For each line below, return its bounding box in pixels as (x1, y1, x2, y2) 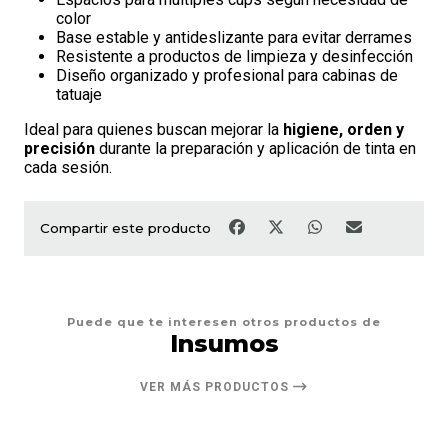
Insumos (169, 328, 279, 358)
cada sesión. (24, 158, 112, 178)
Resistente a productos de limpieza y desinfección (56, 47, 413, 67)
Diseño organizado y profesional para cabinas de (56, 66, 398, 86)
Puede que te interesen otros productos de (67, 314, 381, 329)
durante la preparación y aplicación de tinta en (95, 139, 416, 159)
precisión (24, 139, 95, 159)
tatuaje (56, 85, 102, 105)
